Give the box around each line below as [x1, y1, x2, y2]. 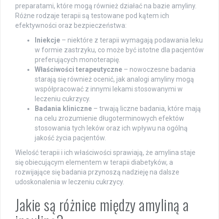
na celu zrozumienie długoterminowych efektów [35, 114, 184, 123]
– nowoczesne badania [122, 66, 196, 74]
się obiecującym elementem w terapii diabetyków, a [15, 158, 173, 167]
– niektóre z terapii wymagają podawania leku [60, 36, 203, 44]
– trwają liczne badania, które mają [92, 105, 201, 113]
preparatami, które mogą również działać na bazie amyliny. [15, 2, 197, 10]
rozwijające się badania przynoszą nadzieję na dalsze [15, 168, 179, 176]
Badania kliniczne [35, 105, 92, 113]
